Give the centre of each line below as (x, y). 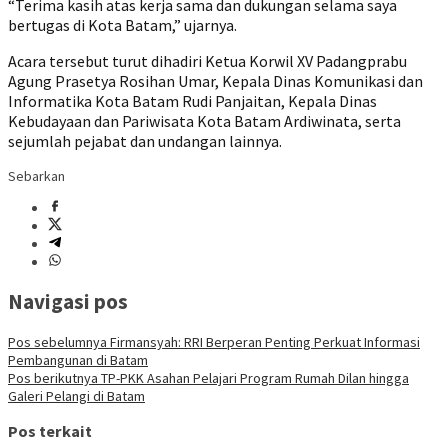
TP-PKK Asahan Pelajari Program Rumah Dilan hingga (253, 377)
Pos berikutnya (53, 377)
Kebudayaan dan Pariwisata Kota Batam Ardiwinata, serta (204, 121)
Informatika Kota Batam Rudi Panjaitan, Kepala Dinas (192, 101)
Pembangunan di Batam (78, 359)
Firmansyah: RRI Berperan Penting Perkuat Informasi (263, 341)
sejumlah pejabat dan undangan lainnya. (145, 141)
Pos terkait (50, 431)
